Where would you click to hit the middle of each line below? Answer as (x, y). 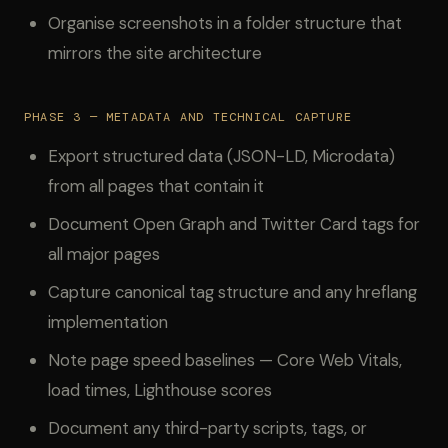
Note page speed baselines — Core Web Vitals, (225, 360)
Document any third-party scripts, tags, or (207, 428)
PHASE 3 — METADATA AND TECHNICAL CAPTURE (188, 117)
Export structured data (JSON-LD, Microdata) (221, 156)
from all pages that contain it (156, 186)
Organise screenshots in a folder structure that (225, 23)
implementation (108, 322)
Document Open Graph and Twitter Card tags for (234, 224)
